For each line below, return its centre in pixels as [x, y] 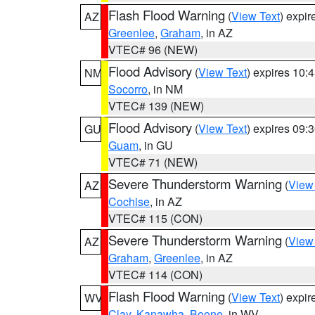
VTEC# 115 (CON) [155, 218]
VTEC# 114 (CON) [155, 275]
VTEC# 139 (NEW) [156, 106]
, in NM [165, 89]
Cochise [129, 201]
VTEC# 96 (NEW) [153, 50]
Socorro [128, 89]
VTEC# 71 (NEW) [153, 162]
